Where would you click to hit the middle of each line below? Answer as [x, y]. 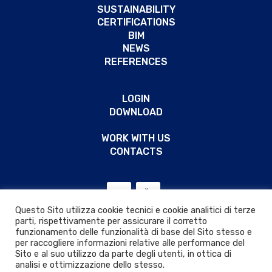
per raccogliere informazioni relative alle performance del [130, 243]
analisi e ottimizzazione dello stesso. [90, 265]
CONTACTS [136, 151]
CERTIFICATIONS [136, 22]
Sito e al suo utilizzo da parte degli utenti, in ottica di [123, 254]
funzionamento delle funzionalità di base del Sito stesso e [134, 232]
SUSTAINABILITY [136, 9]
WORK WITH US [136, 138]
